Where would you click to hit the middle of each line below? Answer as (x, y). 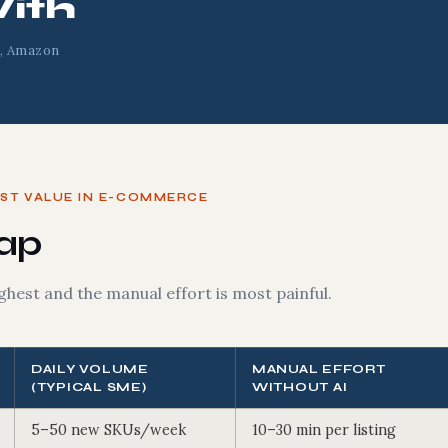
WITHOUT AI (300, 386)
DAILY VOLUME (90, 368)
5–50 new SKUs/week (108, 430)
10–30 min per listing (324, 430)
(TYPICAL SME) (89, 386)
